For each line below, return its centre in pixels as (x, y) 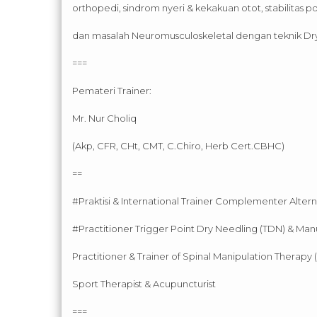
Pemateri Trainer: (112, 91)
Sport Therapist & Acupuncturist (144, 284)
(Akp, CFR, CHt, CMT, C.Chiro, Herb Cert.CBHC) (178, 146)
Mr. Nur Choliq (104, 119)
